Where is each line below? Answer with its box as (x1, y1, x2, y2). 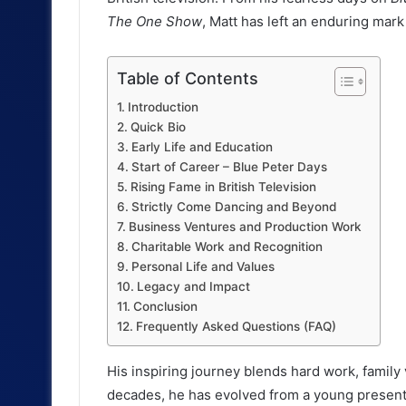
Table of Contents (117, 68, 258, 88)
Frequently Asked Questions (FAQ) (135, 318, 336, 333)
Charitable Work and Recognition (130, 238, 323, 254)
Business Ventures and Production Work (128, 218, 362, 234)
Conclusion (132, 298, 198, 314)
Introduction (127, 99, 198, 114)
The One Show (107, 12, 202, 30)
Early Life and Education (130, 139, 273, 154)
